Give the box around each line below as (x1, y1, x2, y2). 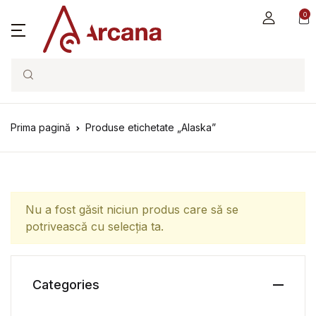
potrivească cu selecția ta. (25, 219, 164, 233)
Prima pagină (11, 121, 71, 133)
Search (11, 75, 49, 90)
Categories (32, 277, 99, 292)
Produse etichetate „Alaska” (85, 121, 216, 133)
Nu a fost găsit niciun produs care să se (25, 202, 238, 217)
